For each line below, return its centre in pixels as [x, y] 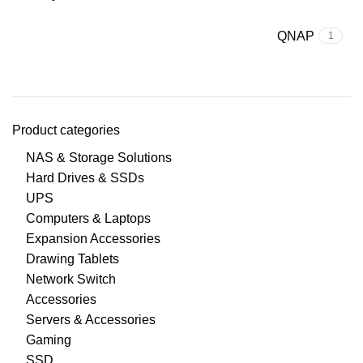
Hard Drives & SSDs [85, 178]
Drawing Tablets [73, 259]
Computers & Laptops [88, 218]
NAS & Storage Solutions [99, 158]
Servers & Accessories [91, 320]
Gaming [49, 340]
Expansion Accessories [93, 239]
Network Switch [71, 279]
